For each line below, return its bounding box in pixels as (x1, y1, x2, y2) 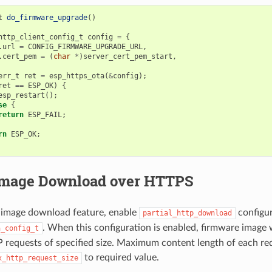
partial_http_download (142, 208, 232, 217)
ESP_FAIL (27, 110, 62, 119)
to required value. (81, 252, 159, 262)
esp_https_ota (49, 71, 104, 80)
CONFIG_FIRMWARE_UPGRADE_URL (27, 42, 143, 51)
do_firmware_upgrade (6, 13, 87, 22)
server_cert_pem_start (83, 52, 172, 61)
